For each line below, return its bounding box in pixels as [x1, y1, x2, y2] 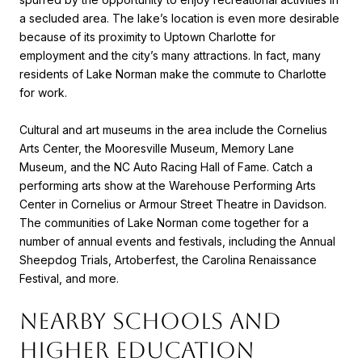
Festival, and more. [19, 271, 119, 285]
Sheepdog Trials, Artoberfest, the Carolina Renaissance [19, 252, 317, 267]
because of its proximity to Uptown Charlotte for [19, 29, 276, 44]
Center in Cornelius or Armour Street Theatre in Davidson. [19, 196, 326, 211]
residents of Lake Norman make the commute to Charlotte [19, 66, 326, 81]
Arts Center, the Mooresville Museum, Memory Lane [19, 141, 294, 155]
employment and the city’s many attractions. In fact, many [19, 48, 321, 62]
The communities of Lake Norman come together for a [19, 215, 309, 229]
